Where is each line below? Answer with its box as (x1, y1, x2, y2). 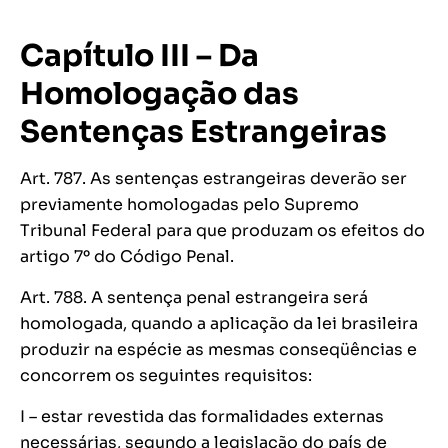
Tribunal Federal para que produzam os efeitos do (20, 220, 425, 241)
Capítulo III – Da (20, 37, 259, 75)
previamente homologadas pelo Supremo (20, 194, 359, 215)
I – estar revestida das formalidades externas (20, 406, 384, 427)
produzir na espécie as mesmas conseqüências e (20, 339, 417, 360)
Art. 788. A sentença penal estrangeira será (20, 287, 368, 308)
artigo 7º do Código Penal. (20, 246, 234, 267)
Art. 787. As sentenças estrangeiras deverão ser (20, 168, 407, 189)
